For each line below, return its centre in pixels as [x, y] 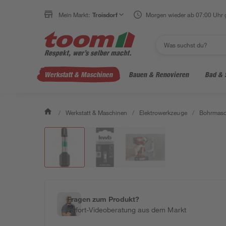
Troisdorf [105, 15]
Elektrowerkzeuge [163, 112]
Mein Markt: [74, 15]
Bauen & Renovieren [159, 74]
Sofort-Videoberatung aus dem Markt [127, 210]
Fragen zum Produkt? [103, 199]
